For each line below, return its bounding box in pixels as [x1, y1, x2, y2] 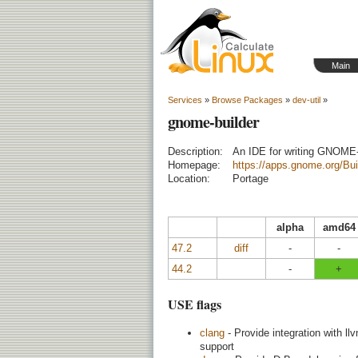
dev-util [292, 95, 320, 105]
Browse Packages [212, 95, 283, 105]
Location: [168, 173, 210, 185]
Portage [233, 173, 268, 185]
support [200, 340, 234, 352]
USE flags [168, 295, 221, 314]
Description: [168, 145, 223, 157]
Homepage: [168, 159, 221, 171]
